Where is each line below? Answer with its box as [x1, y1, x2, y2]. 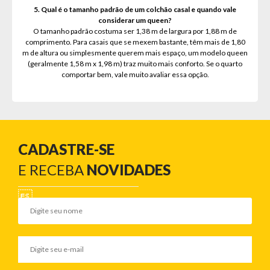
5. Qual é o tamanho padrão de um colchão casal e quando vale [34, 5, 236, 14]
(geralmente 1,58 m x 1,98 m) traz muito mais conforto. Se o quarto [28, 59, 242, 69]
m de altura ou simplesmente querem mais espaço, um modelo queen [22, 48, 248, 58]
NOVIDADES [87, 161, 171, 179]
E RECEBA [18, 161, 87, 179]
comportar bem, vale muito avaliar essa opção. [61, 70, 209, 80]
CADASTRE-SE [18, 140, 115, 159]
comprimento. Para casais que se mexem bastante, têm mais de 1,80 [25, 37, 245, 47]
